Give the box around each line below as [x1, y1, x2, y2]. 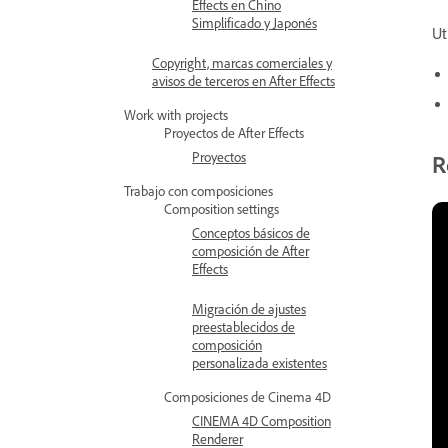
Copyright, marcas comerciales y [152, 54, 332, 71]
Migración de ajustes [192, 300, 306, 317]
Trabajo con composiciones [124, 182, 273, 199]
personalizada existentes [192, 354, 327, 371]
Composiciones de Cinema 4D [164, 388, 331, 405]
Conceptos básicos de [192, 224, 310, 241]
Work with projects [124, 106, 228, 123]
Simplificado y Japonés [192, 14, 317, 31]
